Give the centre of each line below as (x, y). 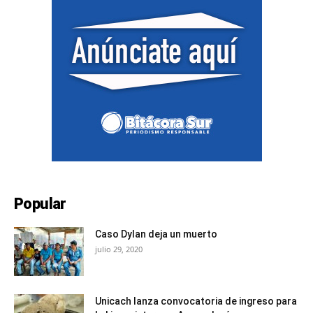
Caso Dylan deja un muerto (156, 234)
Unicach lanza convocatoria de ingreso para (196, 301)
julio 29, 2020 (119, 249)
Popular (40, 203)
